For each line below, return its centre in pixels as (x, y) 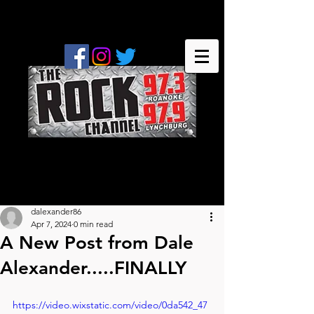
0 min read (93, 224)
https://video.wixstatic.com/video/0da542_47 (110, 305)
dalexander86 (56, 211)
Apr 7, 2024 (51, 224)
